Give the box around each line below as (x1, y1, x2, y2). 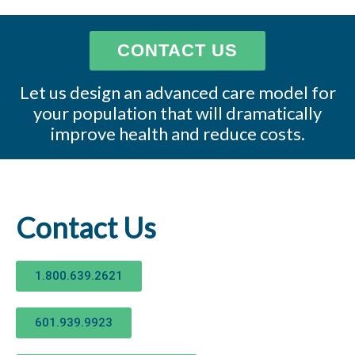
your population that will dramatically (33, 102, 322, 124)
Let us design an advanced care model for (19, 82, 336, 103)
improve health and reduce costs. (50, 123, 305, 144)
